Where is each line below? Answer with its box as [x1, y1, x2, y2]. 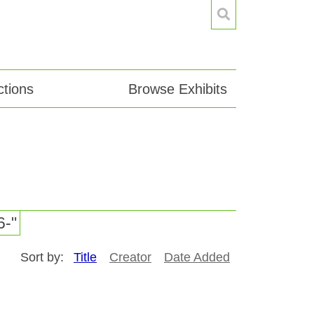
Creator [109, 250, 151, 265]
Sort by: [20, 250, 67, 265]
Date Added [164, 250, 230, 265]
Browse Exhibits [128, 81, 227, 97]
